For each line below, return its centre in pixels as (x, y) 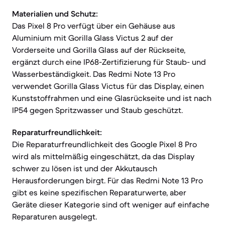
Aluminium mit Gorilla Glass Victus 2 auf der (93, 38)
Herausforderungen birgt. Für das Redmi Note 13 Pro (107, 180)
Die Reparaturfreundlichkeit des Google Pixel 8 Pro (104, 144)
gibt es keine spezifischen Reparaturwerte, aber (99, 192)
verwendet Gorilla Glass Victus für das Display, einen (108, 86)
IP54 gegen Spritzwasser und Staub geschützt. (97, 110)
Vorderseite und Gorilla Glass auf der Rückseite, (99, 50)
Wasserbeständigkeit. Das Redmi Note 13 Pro (94, 74)
